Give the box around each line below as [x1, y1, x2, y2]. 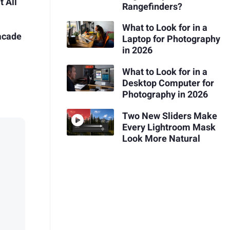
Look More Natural [122, 131, 200, 146]
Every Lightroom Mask [122, 120, 216, 135]
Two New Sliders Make [122, 109, 217, 123]
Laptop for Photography [122, 32, 220, 47]
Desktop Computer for [122, 76, 214, 90]
